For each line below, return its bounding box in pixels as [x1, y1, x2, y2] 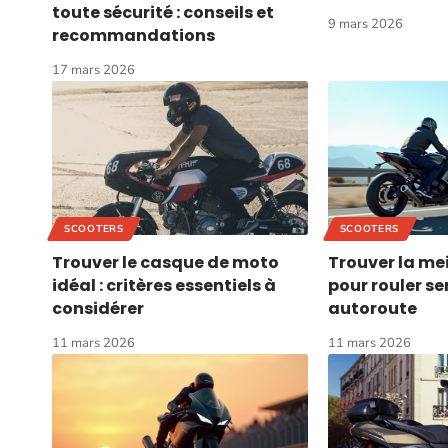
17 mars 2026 [52, 61, 135, 80]
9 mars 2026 [327, 15, 403, 34]
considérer [52, 296, 144, 320]
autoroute [327, 296, 417, 320]
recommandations [52, 24, 215, 48]
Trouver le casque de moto [52, 250, 279, 274]
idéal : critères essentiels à [52, 273, 276, 297]
